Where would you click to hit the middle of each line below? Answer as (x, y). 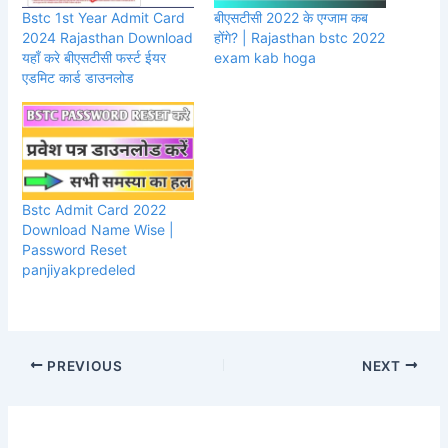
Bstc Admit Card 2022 (94, 210)
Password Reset (75, 250)
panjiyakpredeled (81, 270)
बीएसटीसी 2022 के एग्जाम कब (291, 17)
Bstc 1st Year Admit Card (104, 17)
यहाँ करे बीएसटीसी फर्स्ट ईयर (94, 57)
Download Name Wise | (98, 230)
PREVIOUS (83, 365)
